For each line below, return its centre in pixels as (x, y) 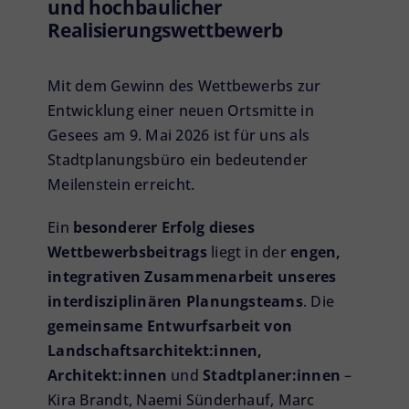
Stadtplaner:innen (274, 375)
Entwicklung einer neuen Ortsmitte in (181, 110)
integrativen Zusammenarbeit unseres (192, 276)
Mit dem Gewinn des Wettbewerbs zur (184, 85)
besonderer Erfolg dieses (164, 227)
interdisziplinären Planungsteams (175, 301)
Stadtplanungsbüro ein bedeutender (178, 159)
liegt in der (249, 252)
